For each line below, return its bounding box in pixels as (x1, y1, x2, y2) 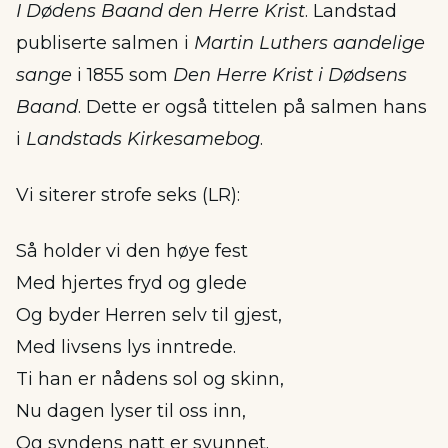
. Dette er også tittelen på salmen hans (78, 96, 427, 118)
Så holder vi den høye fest (16, 240, 248, 262)
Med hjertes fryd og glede (16, 272, 247, 294)
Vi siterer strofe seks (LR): (16, 184, 240, 206)
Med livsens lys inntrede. (16, 336, 236, 358)
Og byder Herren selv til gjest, (16, 304, 282, 326)
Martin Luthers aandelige (194, 32, 425, 54)
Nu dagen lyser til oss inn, (16, 400, 246, 422)
